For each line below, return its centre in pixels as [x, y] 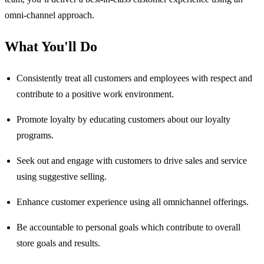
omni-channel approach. [49, 15]
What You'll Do [51, 47]
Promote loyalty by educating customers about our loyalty [123, 120]
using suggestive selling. [62, 177]
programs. [35, 136]
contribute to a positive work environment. [95, 94]
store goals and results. [58, 243]
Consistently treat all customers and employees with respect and [134, 78]
